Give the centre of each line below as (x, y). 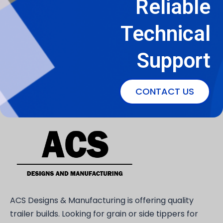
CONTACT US (165, 91)
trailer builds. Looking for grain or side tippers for (104, 214)
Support (174, 60)
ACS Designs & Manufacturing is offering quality (102, 201)
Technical (166, 33)
